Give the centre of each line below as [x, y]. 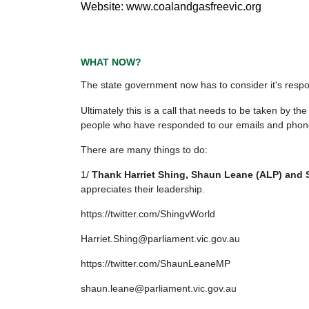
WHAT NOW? [111, 62]
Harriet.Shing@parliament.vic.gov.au [160, 239]
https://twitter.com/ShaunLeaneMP [156, 264]
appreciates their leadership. [143, 189]
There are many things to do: [144, 149]
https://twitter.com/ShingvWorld [148, 213]
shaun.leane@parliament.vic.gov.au [159, 289]
